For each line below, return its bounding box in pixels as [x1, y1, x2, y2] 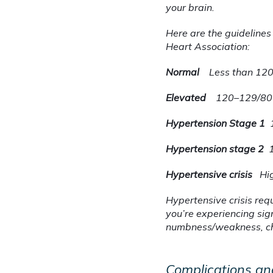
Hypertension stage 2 [166, 143, 264, 155]
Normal [166, 66, 199, 79]
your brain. [166, 1, 214, 14]
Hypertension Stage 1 [166, 117, 265, 130]
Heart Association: [166, 40, 250, 53]
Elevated [166, 91, 206, 104]
